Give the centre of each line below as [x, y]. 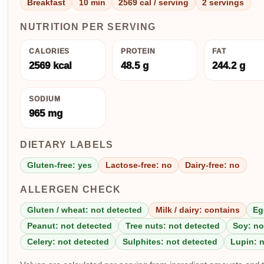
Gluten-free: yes [59, 165]
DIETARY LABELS [67, 144]
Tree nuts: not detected [172, 226]
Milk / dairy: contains [197, 209]
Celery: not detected [68, 242]
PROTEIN [138, 52]
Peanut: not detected [69, 226]
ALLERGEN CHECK [71, 189]
